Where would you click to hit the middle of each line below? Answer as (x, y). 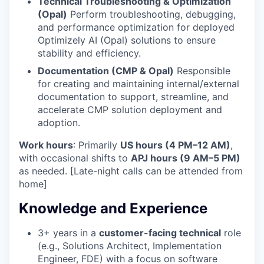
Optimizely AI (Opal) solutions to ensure (127, 40)
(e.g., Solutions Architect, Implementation (130, 246)
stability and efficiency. (89, 53)
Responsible (202, 70)
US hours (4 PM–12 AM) (175, 145)
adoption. (59, 122)
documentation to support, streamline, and (133, 96)
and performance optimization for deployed (136, 27)
